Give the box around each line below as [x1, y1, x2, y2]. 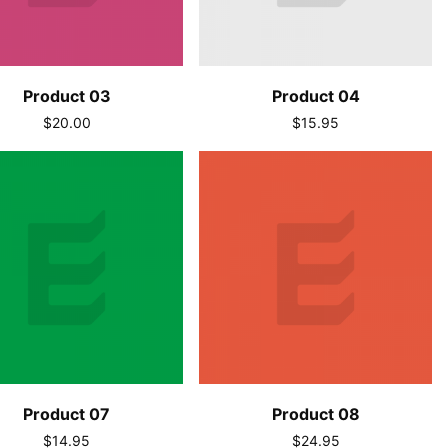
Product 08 [271, 404, 360, 425]
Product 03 [22, 86, 111, 107]
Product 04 [271, 86, 360, 107]
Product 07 [23, 404, 110, 425]
